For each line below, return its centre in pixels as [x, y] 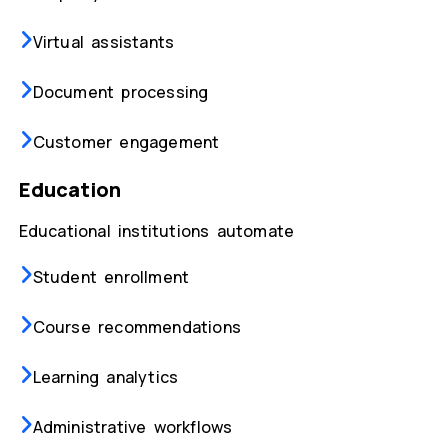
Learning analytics [105, 377]
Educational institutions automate [156, 231]
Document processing [120, 92]
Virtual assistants [103, 42]
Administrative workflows [132, 427]
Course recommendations [136, 327]
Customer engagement [126, 142]
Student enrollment [111, 277]
